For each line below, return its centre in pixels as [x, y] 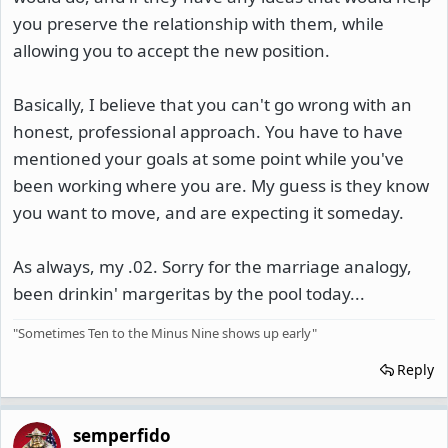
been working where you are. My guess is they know [221, 185]
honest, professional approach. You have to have [208, 131]
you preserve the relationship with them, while [198, 23]
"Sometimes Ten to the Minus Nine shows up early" [165, 332]
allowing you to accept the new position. [171, 50]
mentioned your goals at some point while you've [208, 158]
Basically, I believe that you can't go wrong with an [212, 104]
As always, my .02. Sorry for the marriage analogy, [212, 266]
